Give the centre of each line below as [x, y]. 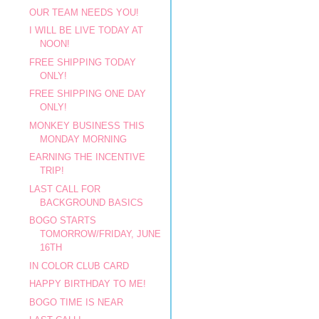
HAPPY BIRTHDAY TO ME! [88, 284]
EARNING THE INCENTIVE [88, 157]
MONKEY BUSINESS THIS [87, 125]
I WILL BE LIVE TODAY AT [87, 30]
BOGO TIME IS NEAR [77, 302]
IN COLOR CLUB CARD [79, 266]
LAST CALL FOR [65, 189]
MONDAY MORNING [84, 139]
